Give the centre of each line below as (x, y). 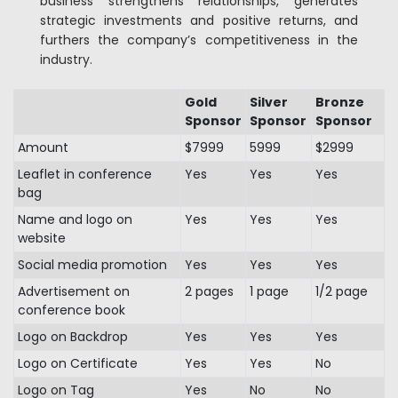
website (42, 238)
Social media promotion (92, 265)
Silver (269, 102)
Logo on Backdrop (73, 337)
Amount (43, 147)
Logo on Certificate (78, 363)
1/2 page (342, 291)
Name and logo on (75, 219)
